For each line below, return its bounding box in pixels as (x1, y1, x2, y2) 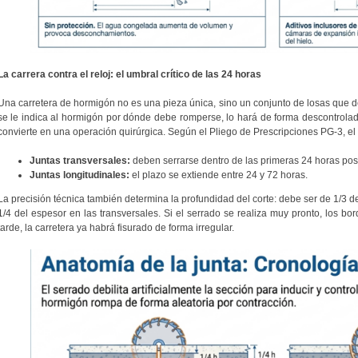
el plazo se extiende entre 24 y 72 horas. (129, 169, 308, 181)
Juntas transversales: (29, 155, 130, 167)
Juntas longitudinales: (29, 169, 129, 181)
